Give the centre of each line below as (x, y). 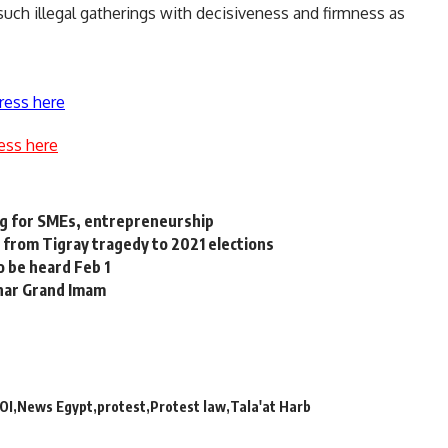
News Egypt (55, 406)
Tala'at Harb (270, 406)
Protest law (188, 406)
